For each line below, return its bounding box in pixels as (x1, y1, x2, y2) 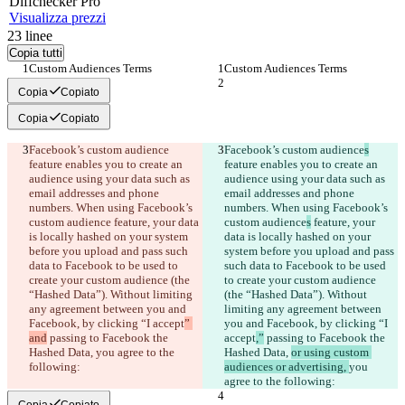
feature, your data (111, 215, 202, 230)
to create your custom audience (224, 273, 379, 287)
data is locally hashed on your (224, 230, 373, 244)
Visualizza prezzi (9, 10, 106, 26)
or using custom (291, 345, 372, 360)
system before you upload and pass (224, 244, 397, 259)
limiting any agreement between (224, 302, 384, 316)
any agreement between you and (29, 302, 189, 316)
